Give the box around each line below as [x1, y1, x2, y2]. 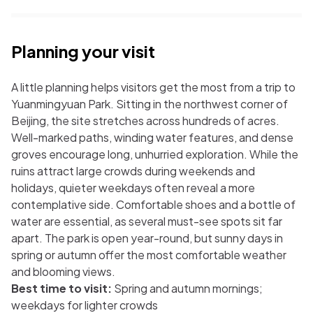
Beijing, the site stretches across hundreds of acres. [11, 113, 279, 128]
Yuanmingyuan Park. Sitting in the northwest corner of [11, 96, 288, 111]
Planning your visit [11, 41, 155, 61]
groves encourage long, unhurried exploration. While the [11, 147, 298, 161]
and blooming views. [11, 264, 115, 279]
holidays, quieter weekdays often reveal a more [11, 180, 255, 195]
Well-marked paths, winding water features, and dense [11, 130, 293, 145]
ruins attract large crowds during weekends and [11, 163, 255, 178]
